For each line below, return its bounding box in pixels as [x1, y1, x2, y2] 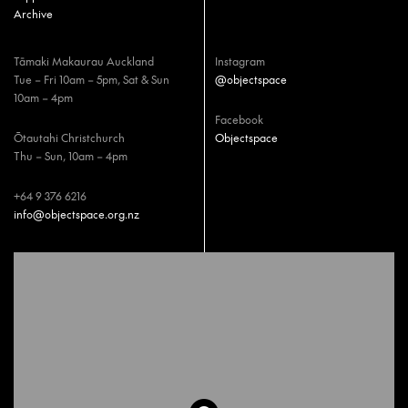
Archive [14, 6, 53, 21]
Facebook [215, 112, 263, 127]
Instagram [215, 54, 265, 68]
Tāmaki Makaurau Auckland [14, 54, 154, 68]
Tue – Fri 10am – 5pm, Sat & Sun [14, 72, 169, 87]
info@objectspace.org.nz [14, 207, 139, 221]
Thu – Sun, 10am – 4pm [14, 148, 127, 163]
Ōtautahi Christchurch [14, 130, 125, 145]
